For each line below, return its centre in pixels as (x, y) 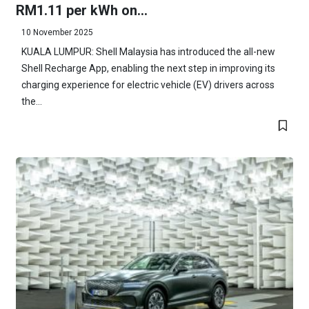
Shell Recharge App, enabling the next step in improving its (148, 69)
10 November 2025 (57, 33)
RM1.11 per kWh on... (81, 11)
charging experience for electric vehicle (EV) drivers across (148, 85)
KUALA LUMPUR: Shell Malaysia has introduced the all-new (148, 52)
